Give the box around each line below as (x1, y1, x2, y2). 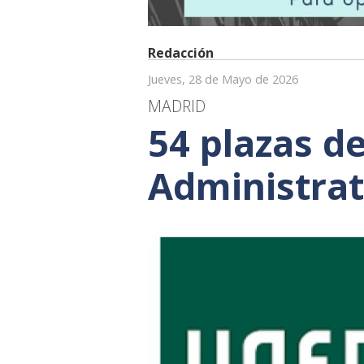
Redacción (148, 43, 214, 62)
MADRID (148, 94, 206, 117)
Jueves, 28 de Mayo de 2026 (148, 71, 298, 87)
